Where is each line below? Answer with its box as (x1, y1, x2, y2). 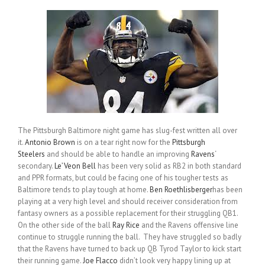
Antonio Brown (25, 137, 75, 148)
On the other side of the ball (18, 220, 112, 231)
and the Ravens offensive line (140, 220, 238, 231)
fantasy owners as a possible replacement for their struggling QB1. (18, 208, 238, 219)
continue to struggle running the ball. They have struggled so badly (18, 232, 241, 243)
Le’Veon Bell (54, 161, 96, 172)
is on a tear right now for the (75, 137, 172, 148)
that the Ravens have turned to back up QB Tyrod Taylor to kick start (18, 244, 241, 254)
